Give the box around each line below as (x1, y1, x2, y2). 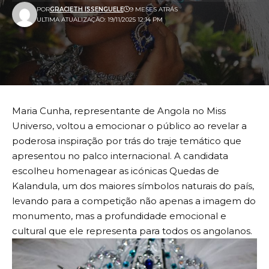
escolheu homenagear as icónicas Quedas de (12, 165, 219, 177)
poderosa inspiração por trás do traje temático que (12, 134, 241, 147)
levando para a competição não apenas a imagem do (12, 195, 256, 207)
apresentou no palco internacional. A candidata (12, 150, 228, 162)
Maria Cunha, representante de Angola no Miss (12, 104, 226, 116)
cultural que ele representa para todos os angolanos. (12, 225, 252, 237)
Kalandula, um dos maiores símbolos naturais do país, (12, 180, 254, 192)
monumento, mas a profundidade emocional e (12, 210, 226, 222)
